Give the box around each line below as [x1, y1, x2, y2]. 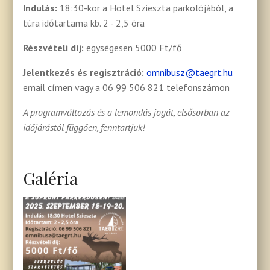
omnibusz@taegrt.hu [146, 66, 233, 78]
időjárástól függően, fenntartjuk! [23, 121, 145, 133]
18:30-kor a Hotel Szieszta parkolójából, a [60, 1, 234, 14]
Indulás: [23, 1, 60, 14]
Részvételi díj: [23, 41, 87, 54]
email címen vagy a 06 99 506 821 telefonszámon [23, 81, 230, 93]
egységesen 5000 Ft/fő [86, 41, 183, 54]
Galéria [23, 166, 78, 189]
